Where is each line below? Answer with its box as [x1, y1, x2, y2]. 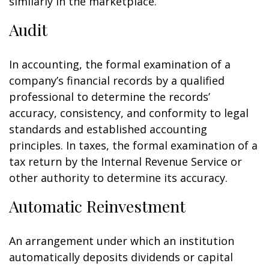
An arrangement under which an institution [9, 234, 234, 248]
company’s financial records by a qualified [9, 73, 225, 88]
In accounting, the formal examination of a [9, 57, 231, 71]
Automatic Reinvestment [9, 195, 186, 217]
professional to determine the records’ [9, 89, 210, 104]
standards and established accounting [9, 122, 207, 136]
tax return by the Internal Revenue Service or [9, 154, 242, 169]
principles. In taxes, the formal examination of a [9, 138, 258, 153]
